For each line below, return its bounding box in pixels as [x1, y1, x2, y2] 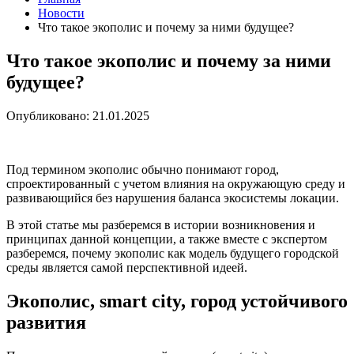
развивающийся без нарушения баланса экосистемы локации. [6, 190, 339, 205]
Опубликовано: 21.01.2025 [6, 108, 149, 122]
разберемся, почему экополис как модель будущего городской [6, 246, 339, 260]
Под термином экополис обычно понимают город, [6, 162, 279, 176]
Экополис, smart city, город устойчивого [6, 290, 348, 311]
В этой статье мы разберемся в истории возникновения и [6, 217, 315, 232]
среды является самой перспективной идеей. [6, 260, 247, 274]
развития [6, 311, 86, 333]
